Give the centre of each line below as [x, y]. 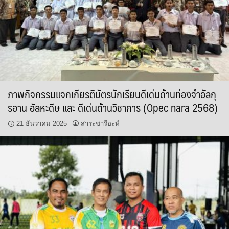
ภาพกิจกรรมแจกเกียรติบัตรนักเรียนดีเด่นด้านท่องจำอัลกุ [112, 94]
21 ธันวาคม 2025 [42, 123]
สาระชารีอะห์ [100, 123]
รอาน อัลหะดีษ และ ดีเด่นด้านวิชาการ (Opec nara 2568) [113, 107]
